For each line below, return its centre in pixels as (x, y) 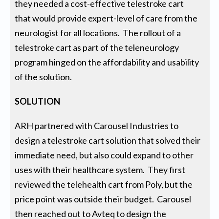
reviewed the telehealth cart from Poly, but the (104, 185)
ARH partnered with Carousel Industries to (97, 126)
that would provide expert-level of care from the (106, 18)
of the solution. (44, 77)
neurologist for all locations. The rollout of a (98, 33)
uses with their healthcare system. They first (100, 170)
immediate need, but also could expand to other (104, 155)
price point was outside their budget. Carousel (103, 199)
